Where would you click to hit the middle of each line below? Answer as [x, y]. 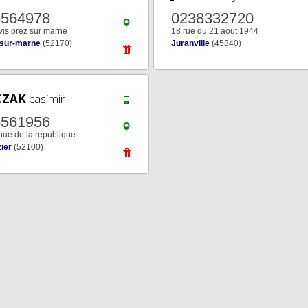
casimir [45, 99]
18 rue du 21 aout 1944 [215, 31]
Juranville [190, 43]
